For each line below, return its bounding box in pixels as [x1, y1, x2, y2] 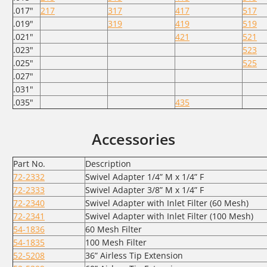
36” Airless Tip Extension [85, 249, 183, 261]
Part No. [13, 157, 45, 169]
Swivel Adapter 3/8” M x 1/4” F [85, 184, 204, 195]
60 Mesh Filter [85, 223, 142, 235]
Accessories [91, 128, 176, 149]
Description [85, 157, 131, 169]
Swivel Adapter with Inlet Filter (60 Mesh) [85, 197, 249, 209]
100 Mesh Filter [85, 236, 147, 248]
